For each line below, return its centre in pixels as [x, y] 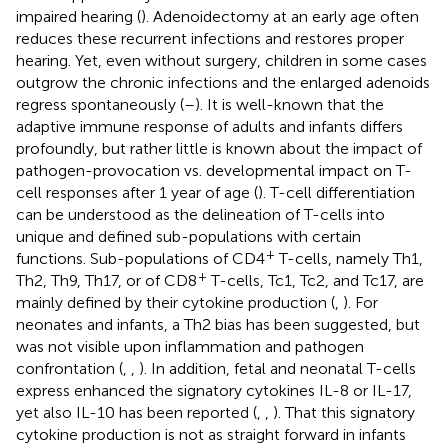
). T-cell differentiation [336, 192]
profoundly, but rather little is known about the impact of [219, 148]
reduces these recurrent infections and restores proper [210, 38]
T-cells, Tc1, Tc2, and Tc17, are [315, 280]
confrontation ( [69, 368]
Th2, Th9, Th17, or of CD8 [106, 280]
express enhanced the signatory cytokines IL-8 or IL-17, [214, 390]
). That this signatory [344, 412]
